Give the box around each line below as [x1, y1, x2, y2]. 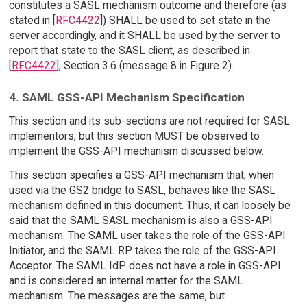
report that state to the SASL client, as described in [8, 43, 250, 57]
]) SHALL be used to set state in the [99, 13, 271, 27]
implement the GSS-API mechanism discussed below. [8, 145, 264, 158]
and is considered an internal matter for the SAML [8, 273, 243, 287]
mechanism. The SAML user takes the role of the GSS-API [8, 228, 286, 242]
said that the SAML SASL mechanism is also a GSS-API [8, 213, 273, 227]
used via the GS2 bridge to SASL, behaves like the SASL [8, 183, 275, 197]
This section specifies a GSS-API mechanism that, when [8, 168, 274, 182]
